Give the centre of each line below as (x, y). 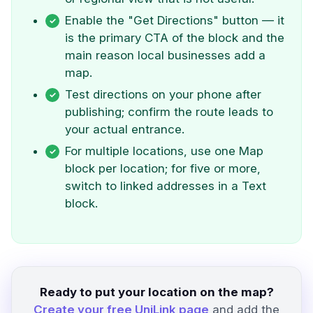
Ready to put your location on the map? (156, 292)
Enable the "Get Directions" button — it (175, 20)
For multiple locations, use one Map (164, 151)
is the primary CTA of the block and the (175, 38)
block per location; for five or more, (163, 168)
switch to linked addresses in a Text (166, 186)
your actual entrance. (125, 129)
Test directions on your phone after (163, 94)
